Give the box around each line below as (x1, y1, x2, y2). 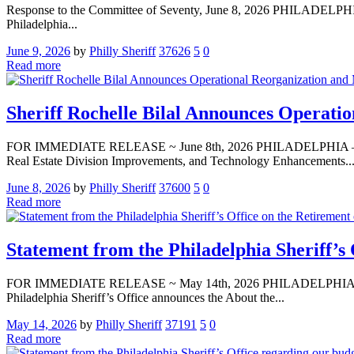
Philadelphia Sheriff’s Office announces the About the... (6, 291, 284, 305)
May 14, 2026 (6, 318, 77, 332)
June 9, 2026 (6, 44, 70, 58)
